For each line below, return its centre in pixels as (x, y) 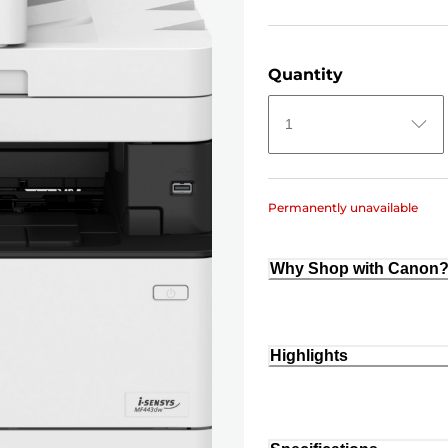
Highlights (309, 356)
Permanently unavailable (343, 207)
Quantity (305, 74)
